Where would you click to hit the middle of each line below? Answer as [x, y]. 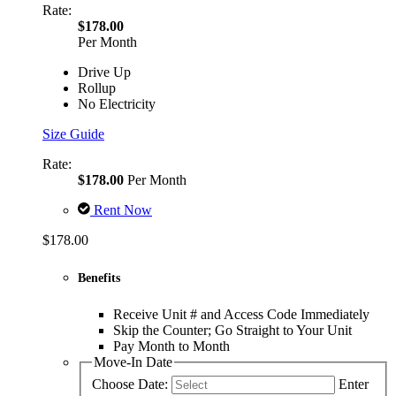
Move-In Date [133, 362]
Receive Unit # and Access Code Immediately [241, 315]
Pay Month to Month [171, 346]
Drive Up [104, 72]
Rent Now [121, 210]
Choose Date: [130, 384]
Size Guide [73, 134]
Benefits [99, 278]
